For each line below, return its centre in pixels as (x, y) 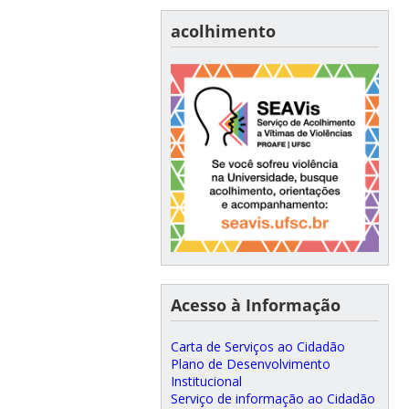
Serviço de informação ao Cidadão (273, 398)
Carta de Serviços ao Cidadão (257, 346)
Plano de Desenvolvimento (250, 363)
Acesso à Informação (255, 304)
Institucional (206, 381)
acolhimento (223, 31)
